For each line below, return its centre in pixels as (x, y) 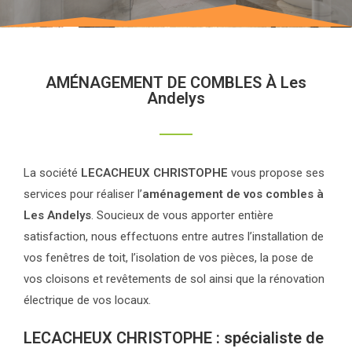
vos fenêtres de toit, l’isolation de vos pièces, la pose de (169, 258)
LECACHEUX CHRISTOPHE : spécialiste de (174, 338)
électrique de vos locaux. (87, 300)
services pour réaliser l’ (83, 194)
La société (52, 173)
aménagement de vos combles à (233, 194)
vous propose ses (276, 173)
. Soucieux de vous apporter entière (182, 215)
